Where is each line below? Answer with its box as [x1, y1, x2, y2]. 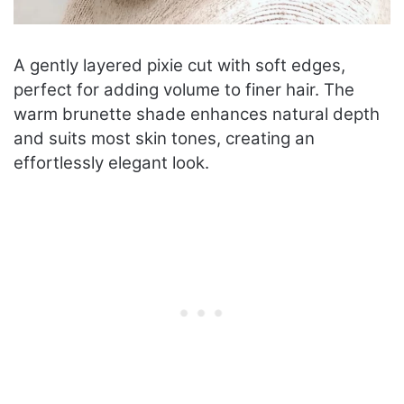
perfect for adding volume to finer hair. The [14, 79, 354, 101]
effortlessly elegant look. [14, 152, 209, 174]
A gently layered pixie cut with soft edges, [14, 55, 345, 77]
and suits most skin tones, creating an [14, 128, 315, 150]
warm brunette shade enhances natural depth [14, 104, 380, 125]
